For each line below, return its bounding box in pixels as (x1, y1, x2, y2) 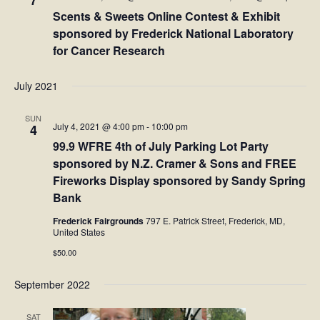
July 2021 (14, 79, 58, 94)
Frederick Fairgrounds (52, 214, 146, 228)
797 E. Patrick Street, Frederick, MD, (145, 214, 285, 227)
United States (52, 226, 105, 239)
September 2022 (14, 277, 90, 292)
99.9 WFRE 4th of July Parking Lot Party (52, 138, 269, 155)
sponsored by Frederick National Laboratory (52, 25, 294, 42)
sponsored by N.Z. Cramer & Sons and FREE (52, 155, 296, 172)
